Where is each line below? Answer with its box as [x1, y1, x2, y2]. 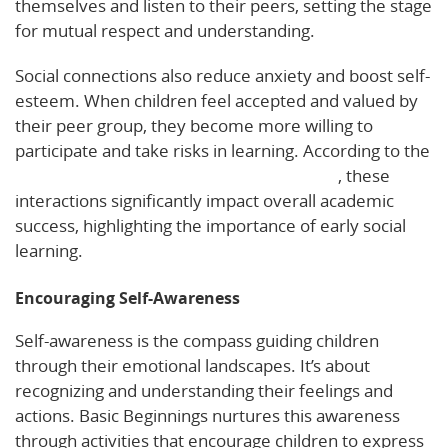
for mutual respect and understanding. [15, 19, 315, 43]
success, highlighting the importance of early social [15, 214, 406, 238]
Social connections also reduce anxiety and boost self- [15, 64, 430, 88]
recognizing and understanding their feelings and [15, 379, 393, 403]
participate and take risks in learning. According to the [15, 139, 430, 163]
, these [338, 164, 390, 188]
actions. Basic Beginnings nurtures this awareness [15, 404, 400, 428]
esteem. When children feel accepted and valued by [15, 89, 418, 113]
